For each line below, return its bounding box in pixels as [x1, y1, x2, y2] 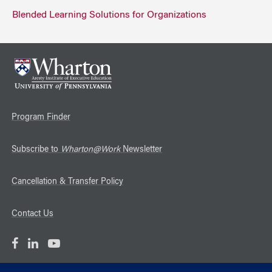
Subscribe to [11, 146, 61, 155]
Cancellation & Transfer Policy [11, 178, 123, 187]
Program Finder [11, 114, 70, 123]
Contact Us [11, 210, 53, 219]
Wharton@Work [60, 146, 120, 155]
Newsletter [120, 146, 162, 155]
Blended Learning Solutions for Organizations [12, 10, 206, 20]
